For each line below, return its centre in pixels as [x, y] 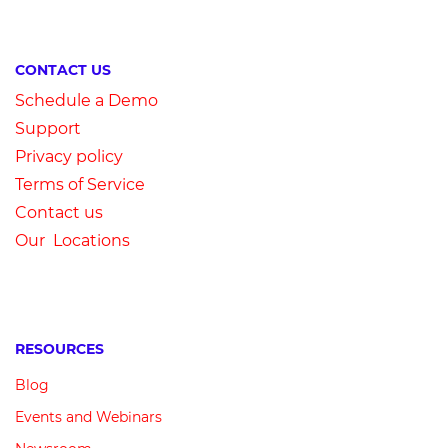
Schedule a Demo [86, 100]
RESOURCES [59, 349]
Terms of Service [80, 184]
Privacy [45, 156]
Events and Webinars [88, 417]
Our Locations [72, 240]
